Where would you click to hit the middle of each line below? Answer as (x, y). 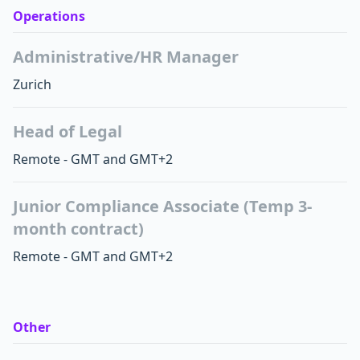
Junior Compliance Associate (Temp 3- (162, 206)
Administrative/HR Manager (126, 57)
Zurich (32, 84)
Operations (49, 16)
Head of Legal (67, 131)
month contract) (78, 229)
